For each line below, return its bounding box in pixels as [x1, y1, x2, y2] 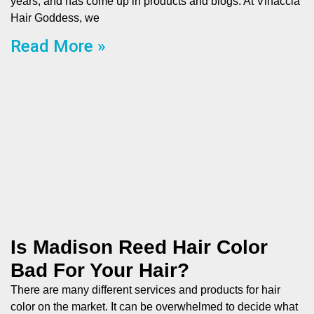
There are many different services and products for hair [11, 284, 280, 296]
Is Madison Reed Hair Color [11, 236, 268, 258]
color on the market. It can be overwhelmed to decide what [11, 301, 298, 313]
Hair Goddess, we [11, 12, 100, 24]
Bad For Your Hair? [11, 259, 189, 281]
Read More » [11, 36, 106, 56]
